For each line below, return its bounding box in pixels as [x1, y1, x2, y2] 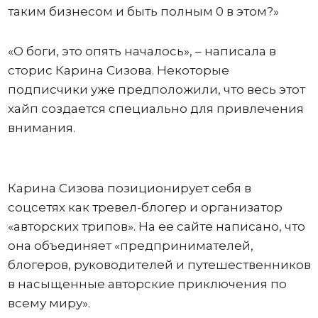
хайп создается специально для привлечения [7, 102, 304, 116]
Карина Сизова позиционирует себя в [7, 181, 251, 195]
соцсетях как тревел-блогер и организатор [7, 200, 283, 214]
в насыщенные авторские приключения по [7, 277, 287, 291]
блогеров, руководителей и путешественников [7, 258, 311, 272]
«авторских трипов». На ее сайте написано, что [7, 219, 305, 234]
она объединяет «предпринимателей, [7, 238, 253, 253]
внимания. [7, 121, 75, 135]
